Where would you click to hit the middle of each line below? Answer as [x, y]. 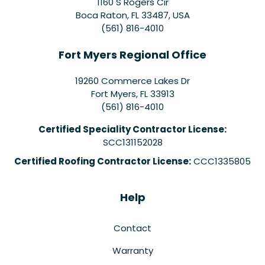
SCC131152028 [132, 142]
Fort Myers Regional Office [132, 54]
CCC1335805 [221, 161]
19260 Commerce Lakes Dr [132, 80]
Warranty [132, 250]
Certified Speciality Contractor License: [132, 129]
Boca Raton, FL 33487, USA [132, 15]
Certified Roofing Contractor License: [103, 161]
